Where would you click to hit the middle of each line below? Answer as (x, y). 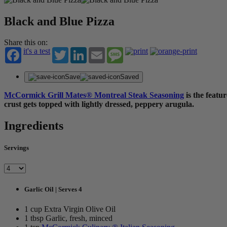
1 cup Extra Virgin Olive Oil (70, 209)
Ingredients (34, 126)
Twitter (80, 51)
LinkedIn (101, 51)
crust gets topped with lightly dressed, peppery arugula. (99, 104)
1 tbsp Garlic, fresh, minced (68, 218)
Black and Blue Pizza (59, 21)
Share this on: (26, 43)
